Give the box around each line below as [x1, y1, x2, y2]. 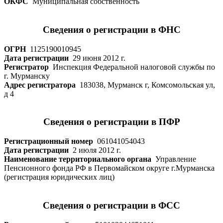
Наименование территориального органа [4, 155, 151, 164]
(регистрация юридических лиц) [4, 173, 114, 182]
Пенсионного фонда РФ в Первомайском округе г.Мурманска [4, 164, 215, 173]
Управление [151, 155, 196, 164]
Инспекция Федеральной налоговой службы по [49, 62, 215, 71]
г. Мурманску [4, 71, 50, 80]
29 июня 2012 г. [69, 53, 125, 62]
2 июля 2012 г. [69, 146, 121, 155]
